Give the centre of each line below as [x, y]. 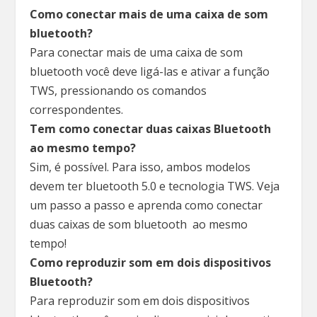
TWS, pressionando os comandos [119, 91]
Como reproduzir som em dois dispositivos [151, 263]
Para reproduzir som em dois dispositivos [140, 301]
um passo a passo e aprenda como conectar [146, 206]
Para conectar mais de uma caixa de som [137, 53]
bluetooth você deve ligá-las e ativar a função [150, 72]
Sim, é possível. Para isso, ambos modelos [140, 167]
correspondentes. [77, 110]
